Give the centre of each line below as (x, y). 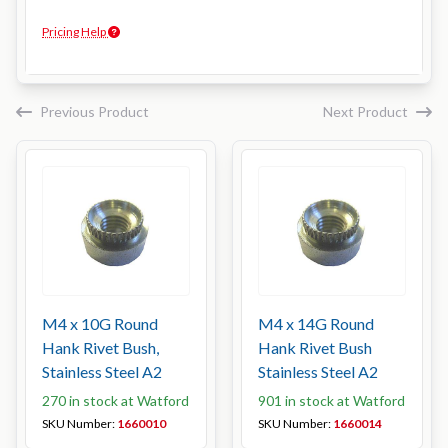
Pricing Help (75, 31)
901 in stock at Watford (331, 400)
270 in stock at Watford (115, 400)
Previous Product (94, 111)
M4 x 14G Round (316, 323)
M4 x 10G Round (100, 323)
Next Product (365, 111)
